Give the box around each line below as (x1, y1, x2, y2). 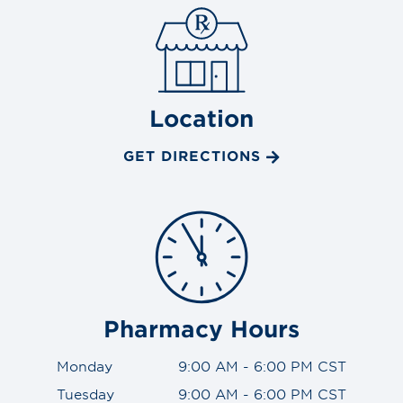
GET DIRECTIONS (122, 147, 261, 165)
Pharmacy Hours (103, 314, 300, 342)
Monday (57, 356, 112, 374)
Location (149, 104, 254, 132)
